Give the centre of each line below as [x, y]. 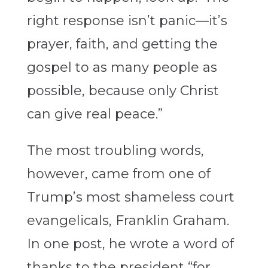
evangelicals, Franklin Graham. [128, 221]
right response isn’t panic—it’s [127, 21]
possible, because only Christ [123, 91]
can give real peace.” [95, 114]
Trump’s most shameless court [130, 197]
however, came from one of [118, 174]
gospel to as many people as [122, 68]
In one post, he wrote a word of [130, 244]
